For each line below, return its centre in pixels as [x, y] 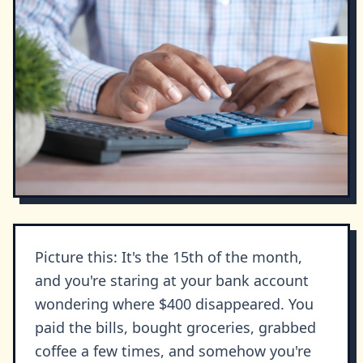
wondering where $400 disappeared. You [174, 304]
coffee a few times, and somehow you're [173, 351]
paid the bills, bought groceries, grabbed [175, 328]
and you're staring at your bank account [172, 281]
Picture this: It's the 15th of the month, [169, 257]
